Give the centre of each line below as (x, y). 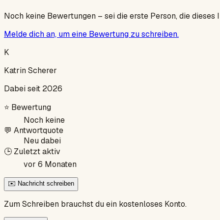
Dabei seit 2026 (33, 88)
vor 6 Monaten (50, 164)
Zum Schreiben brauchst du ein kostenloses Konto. (95, 204)
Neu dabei (42, 140)
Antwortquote (39, 130)
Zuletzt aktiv (37, 151)
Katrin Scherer (30, 70)
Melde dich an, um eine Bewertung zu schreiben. (91, 34)
